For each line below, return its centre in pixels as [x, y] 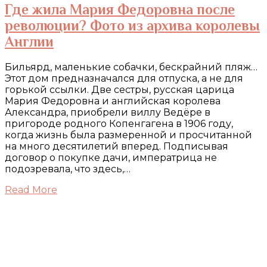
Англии [29, 41]
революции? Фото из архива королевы [132, 25]
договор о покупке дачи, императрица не [111, 157]
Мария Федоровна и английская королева [113, 101]
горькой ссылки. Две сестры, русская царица [119, 89]
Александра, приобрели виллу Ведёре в [108, 112]
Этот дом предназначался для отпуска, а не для [124, 78]
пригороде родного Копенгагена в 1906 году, [119, 123]
